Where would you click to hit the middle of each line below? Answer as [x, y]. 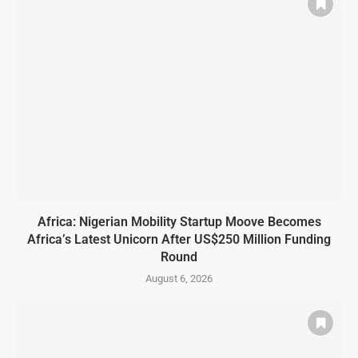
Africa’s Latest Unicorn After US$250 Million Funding [179, 240]
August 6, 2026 [179, 279]
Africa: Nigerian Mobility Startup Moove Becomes [179, 222]
